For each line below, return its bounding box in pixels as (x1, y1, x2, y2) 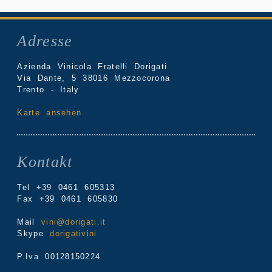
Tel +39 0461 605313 (17, 183, 115, 192)
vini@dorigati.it (41, 217, 106, 227)
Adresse (17, 32, 73, 50)
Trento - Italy (17, 85, 80, 95)
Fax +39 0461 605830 (17, 194, 118, 204)
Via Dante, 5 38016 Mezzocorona (17, 73, 171, 83)
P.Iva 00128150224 (17, 252, 101, 262)
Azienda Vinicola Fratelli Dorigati (17, 62, 168, 72)
